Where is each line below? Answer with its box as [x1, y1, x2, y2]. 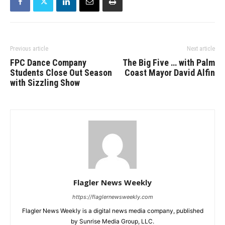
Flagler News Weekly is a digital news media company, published [22, 207, 203, 215]
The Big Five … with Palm [123, 57, 215, 68]
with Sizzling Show [10, 77, 80, 88]
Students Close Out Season [10, 67, 112, 78]
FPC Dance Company [10, 57, 86, 68]
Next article [187, 45, 215, 53]
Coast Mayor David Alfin [125, 67, 215, 78]
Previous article [10, 45, 48, 53]
